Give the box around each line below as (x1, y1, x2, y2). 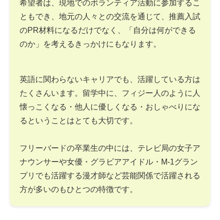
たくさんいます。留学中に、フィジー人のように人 (20, 88, 200, 97)
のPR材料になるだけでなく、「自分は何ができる (20, 26, 196, 34)
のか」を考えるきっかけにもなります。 (20, 39, 161, 48)
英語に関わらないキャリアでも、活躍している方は (20, 75, 200, 83)
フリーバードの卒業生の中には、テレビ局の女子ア (20, 143, 200, 152)
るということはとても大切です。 (20, 116, 137, 125)
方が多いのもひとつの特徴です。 (20, 185, 137, 193)
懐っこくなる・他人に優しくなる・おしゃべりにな (20, 102, 200, 111)
